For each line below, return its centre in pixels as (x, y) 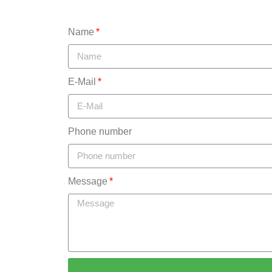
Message (88, 181)
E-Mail (82, 82)
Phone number (100, 131)
